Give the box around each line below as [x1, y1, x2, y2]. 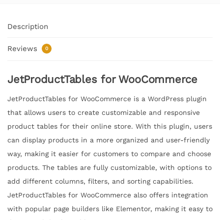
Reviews [7, 44, 40, 54]
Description [7, 22, 48, 31]
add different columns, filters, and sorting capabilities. [7, 177, 193, 185]
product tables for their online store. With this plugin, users [7, 122, 212, 130]
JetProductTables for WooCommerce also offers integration [7, 191, 208, 199]
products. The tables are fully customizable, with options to [7, 163, 212, 171]
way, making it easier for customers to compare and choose [7, 149, 211, 158]
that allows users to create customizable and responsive [7, 108, 200, 116]
